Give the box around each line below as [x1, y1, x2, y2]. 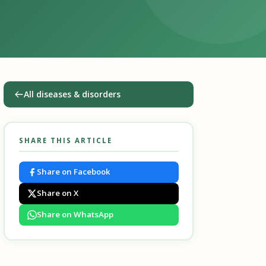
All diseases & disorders [24, 88, 121, 100]
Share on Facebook [36, 166, 110, 177]
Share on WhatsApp [36, 209, 113, 220]
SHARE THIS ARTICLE [18, 135, 112, 145]
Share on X [36, 188, 78, 198]
